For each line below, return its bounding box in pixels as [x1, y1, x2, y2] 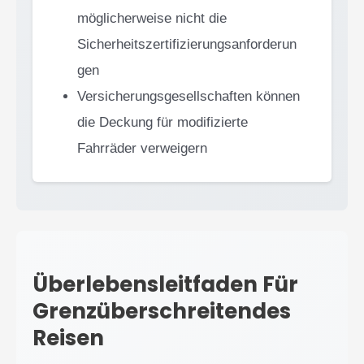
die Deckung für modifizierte [77, 115, 248, 131]
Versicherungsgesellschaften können [77, 89, 300, 105]
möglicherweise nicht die [77, 11, 227, 27]
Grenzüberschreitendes [32, 297, 291, 327]
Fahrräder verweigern [77, 141, 207, 157]
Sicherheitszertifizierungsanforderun [77, 37, 297, 53]
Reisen [32, 323, 104, 353]
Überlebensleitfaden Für [32, 270, 298, 300]
